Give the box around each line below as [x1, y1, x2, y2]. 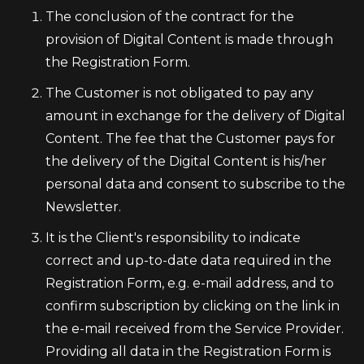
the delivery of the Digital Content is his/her [45, 154, 327, 169]
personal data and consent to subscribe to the [45, 176, 345, 192]
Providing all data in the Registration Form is [45, 344, 331, 359]
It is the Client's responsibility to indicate [45, 230, 301, 245]
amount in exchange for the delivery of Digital [45, 108, 345, 123]
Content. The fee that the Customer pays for [45, 131, 336, 146]
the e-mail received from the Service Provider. [45, 321, 344, 336]
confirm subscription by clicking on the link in [45, 298, 340, 314]
